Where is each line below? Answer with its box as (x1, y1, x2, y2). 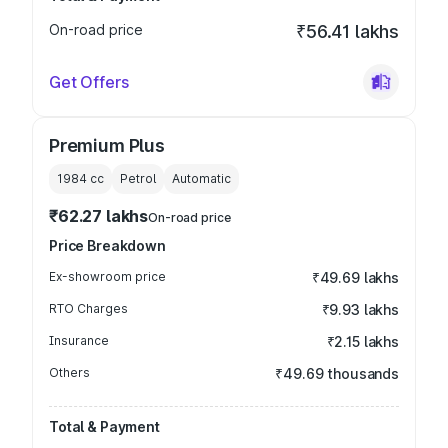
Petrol (120, 171, 156, 186)
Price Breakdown (49, 237, 166, 254)
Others (49, 365, 90, 380)
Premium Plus (49, 135, 165, 156)
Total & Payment (49, 418, 160, 435)
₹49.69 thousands (275, 365, 399, 382)
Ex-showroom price (49, 269, 166, 284)
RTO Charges (49, 301, 128, 316)
